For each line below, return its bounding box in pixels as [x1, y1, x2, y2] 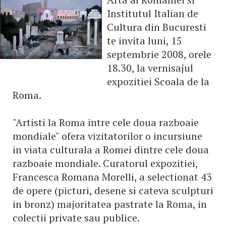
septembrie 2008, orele [107, 47, 211, 61]
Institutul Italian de [107, 7, 198, 20]
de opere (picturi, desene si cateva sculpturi [13, 184, 213, 197]
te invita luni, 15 [107, 34, 182, 47]
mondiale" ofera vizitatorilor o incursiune [13, 129, 202, 143]
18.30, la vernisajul [107, 61, 193, 75]
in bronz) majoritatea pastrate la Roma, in [13, 197, 207, 211]
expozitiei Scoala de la [107, 75, 209, 88]
